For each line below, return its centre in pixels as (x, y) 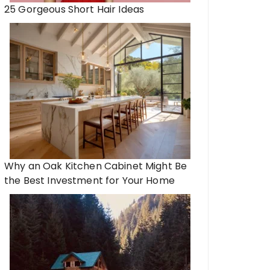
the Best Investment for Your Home (89, 181)
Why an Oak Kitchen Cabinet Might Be (96, 166)
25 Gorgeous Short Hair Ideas (74, 9)
